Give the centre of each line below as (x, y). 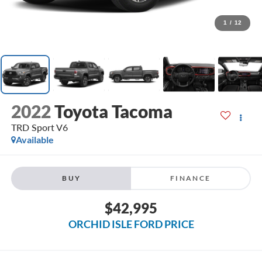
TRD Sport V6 (39, 127)
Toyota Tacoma (113, 111)
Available (35, 140)
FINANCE (190, 178)
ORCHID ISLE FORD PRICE (131, 224)
